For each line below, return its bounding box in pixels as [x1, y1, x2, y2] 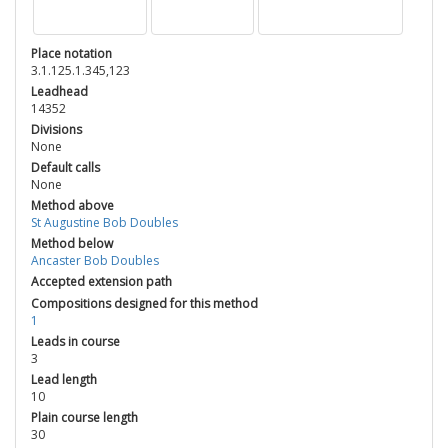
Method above [31, 197, 114, 215]
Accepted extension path [31, 273, 172, 291]
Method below [31, 235, 113, 253]
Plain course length [31, 409, 138, 427]
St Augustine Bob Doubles [31, 214, 178, 232]
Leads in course [31, 333, 120, 351]
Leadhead [31, 83, 88, 101]
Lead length [31, 371, 97, 389]
